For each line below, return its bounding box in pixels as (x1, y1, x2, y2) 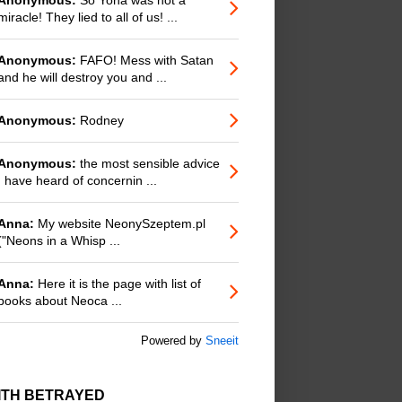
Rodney (76, 112, 124, 127)
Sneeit (205, 335, 239, 348)
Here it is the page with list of (34, 275, 201, 291)
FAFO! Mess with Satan (76, 52, 214, 67)
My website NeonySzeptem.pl (34, 215, 205, 231)
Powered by (141, 335, 205, 348)
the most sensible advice (76, 155, 220, 170)
